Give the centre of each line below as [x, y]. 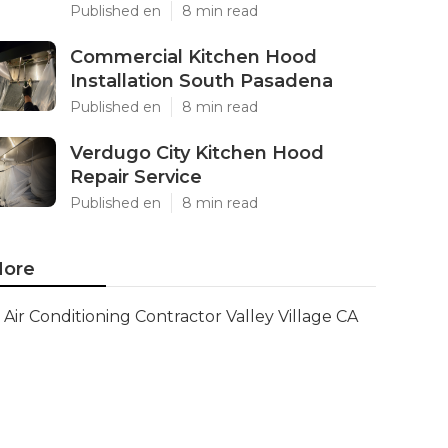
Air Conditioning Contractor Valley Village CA [181, 316]
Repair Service [136, 177]
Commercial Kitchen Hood [193, 57]
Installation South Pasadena [201, 81]
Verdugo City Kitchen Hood [197, 153]
